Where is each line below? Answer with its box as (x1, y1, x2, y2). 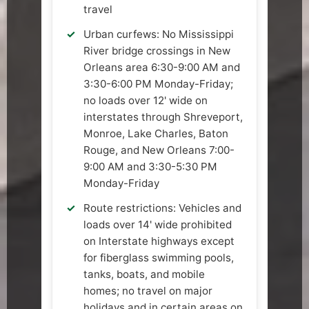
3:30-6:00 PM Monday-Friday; (83, 77, 233, 91)
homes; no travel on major (83, 284, 212, 298)
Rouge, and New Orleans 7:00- (83, 143, 235, 157)
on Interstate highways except (83, 235, 235, 248)
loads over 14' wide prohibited (83, 218, 232, 232)
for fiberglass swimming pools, (83, 251, 234, 265)
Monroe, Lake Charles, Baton (83, 127, 228, 141)
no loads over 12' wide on (83, 94, 208, 108)
